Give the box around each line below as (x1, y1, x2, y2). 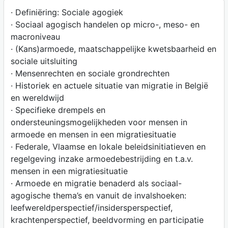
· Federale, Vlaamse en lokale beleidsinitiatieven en (10, 141, 206, 152)
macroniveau (10, 32, 60, 42)
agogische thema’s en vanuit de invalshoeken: (10, 190, 186, 201)
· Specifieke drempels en (10, 105, 105, 116)
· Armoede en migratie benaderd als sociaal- (10, 178, 182, 189)
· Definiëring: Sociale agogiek (10, 7, 123, 18)
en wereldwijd (10, 93, 64, 103)
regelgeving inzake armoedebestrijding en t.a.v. (10, 154, 193, 164)
